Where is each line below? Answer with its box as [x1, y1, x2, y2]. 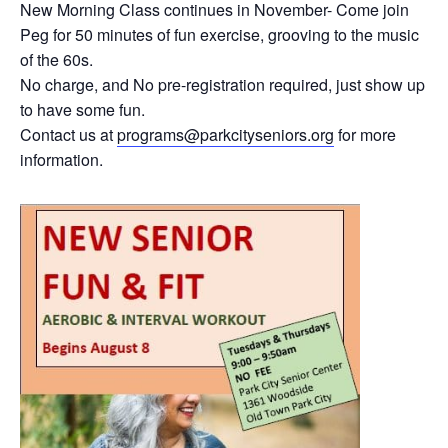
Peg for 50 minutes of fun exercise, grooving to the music [20, 23, 419, 46]
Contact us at [20, 123, 117, 146]
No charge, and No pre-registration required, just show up [20, 73, 425, 96]
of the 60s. [20, 48, 93, 71]
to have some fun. [20, 98, 145, 121]
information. [20, 148, 103, 171]
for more [334, 123, 396, 146]
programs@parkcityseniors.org [117, 123, 334, 146]
